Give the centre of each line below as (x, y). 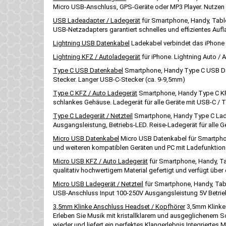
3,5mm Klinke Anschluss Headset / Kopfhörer (119, 207)
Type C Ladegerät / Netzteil (93, 116)
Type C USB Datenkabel (88, 70)
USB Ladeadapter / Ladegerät (97, 20)
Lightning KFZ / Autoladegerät (97, 57)
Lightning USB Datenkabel (91, 43)
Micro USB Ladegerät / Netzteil (98, 184)
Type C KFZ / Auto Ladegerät (95, 93)
